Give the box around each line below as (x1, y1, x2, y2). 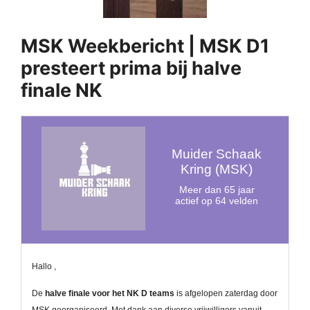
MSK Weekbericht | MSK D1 (21, 35, 269, 58)
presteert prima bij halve (21, 57, 241, 80)
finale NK (21, 79, 102, 102)
